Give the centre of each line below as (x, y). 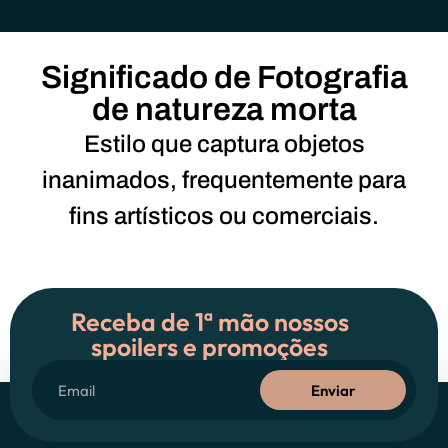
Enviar (333, 390)
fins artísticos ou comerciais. (224, 216)
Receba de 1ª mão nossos (209, 322)
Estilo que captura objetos (224, 144)
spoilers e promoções (210, 347)
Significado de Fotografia (224, 77)
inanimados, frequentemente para (224, 180)
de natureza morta (224, 109)
